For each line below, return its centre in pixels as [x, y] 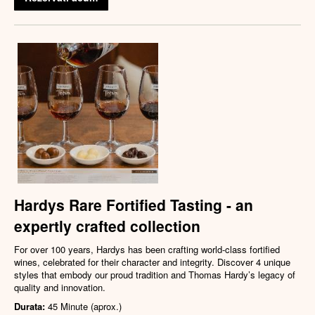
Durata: [31, 307]
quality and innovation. [60, 288]
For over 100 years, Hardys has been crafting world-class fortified [147, 250]
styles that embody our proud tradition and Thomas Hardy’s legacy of [155, 275]
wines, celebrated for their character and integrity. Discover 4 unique [152, 262]
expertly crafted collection [107, 226]
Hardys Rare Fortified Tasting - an [134, 205]
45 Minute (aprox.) [85, 307]
